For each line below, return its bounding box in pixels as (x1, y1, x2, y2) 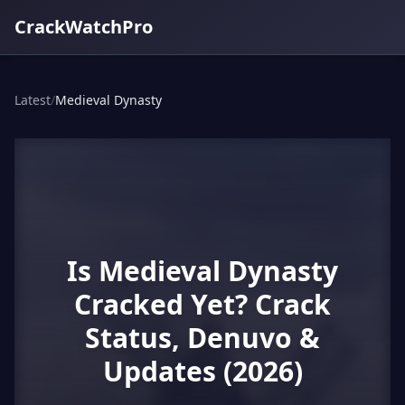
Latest (14, 91, 51, 108)
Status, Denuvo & (85, 319, 320, 356)
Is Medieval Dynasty (67, 252, 338, 289)
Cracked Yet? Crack (74, 286, 331, 323)
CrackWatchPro (14, 14, 153, 39)
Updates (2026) (102, 353, 303, 390)
